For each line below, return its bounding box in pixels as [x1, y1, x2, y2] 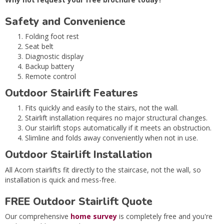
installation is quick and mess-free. [5, 174, 116, 184]
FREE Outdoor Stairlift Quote [5, 194, 152, 208]
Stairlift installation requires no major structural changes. [25, 113, 207, 123]
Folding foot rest [25, 31, 79, 41]
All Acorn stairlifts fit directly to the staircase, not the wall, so [5, 164, 201, 174]
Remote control [25, 71, 76, 81]
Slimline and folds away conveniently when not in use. [25, 133, 198, 143]
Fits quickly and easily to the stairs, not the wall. [25, 103, 178, 113]
